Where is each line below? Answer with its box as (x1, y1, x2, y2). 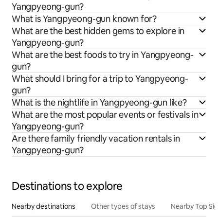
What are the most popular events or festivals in (12, 109, 199, 120)
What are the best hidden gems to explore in (12, 25, 185, 36)
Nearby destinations (12, 201, 75, 211)
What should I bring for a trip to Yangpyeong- (12, 73, 188, 84)
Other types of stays (91, 201, 155, 211)
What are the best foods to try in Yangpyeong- (12, 49, 194, 60)
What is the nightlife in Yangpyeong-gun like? (12, 96, 187, 108)
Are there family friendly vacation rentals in (12, 132, 180, 144)
